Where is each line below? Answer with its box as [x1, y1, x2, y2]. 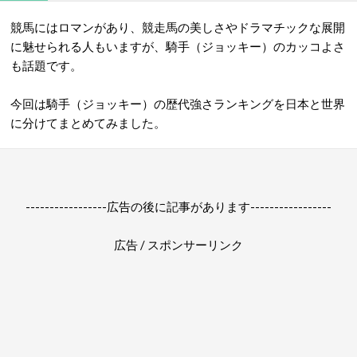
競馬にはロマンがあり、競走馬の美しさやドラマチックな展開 [10, 20, 345, 34]
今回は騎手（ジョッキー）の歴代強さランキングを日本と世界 [10, 96, 345, 111]
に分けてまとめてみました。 [10, 116, 166, 130]
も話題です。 [10, 58, 82, 73]
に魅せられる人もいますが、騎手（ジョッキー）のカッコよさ [10, 39, 345, 53]
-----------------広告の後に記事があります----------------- [25, 199, 331, 214]
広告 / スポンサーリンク [114, 237, 243, 252]
